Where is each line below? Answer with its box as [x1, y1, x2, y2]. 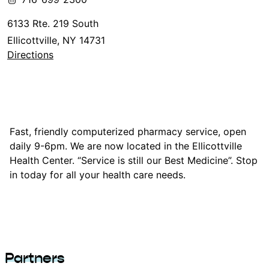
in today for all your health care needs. [10, 168, 186, 181]
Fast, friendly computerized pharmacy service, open [10, 125, 246, 138]
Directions [7, 48, 53, 61]
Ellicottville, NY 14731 [7, 34, 105, 46]
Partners [5, 251, 64, 266]
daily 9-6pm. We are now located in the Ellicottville [10, 139, 242, 152]
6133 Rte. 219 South [7, 17, 98, 29]
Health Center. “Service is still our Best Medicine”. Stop [10, 154, 258, 166]
